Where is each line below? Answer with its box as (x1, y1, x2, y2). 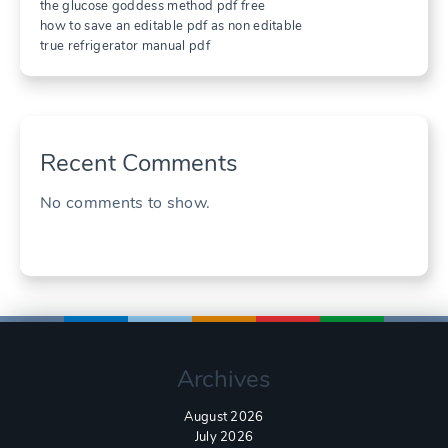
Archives (177, 362, 271, 395)
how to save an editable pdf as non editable (40, 16, 303, 35)
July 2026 (194, 427, 254, 446)
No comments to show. (40, 191, 211, 214)
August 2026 (184, 407, 264, 426)
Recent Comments (40, 146, 238, 179)
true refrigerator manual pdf (40, 36, 210, 55)
